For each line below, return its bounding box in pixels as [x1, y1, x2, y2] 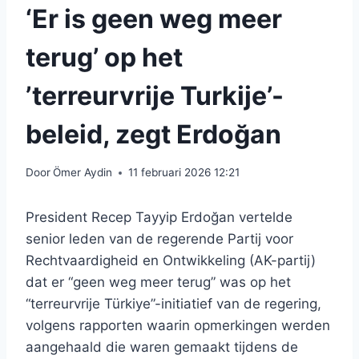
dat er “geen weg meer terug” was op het [26, 274, 291, 291]
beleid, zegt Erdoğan [26, 118, 281, 150]
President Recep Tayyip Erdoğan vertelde [26, 209, 292, 226]
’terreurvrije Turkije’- [26, 79, 284, 111]
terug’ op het [26, 41, 183, 73]
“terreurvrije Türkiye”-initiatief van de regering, [26, 296, 321, 313]
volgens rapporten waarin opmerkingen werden [26, 317, 330, 334]
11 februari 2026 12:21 [128, 166, 240, 179]
